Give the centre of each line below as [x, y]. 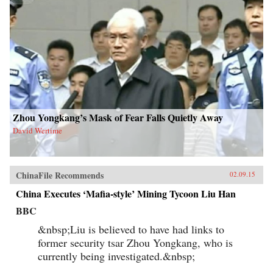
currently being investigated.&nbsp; [116, 256]
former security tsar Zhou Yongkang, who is [135, 242]
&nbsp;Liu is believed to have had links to [131, 229]
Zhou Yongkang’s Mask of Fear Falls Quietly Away [118, 117]
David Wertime [37, 130]
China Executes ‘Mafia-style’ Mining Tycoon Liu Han [126, 193]
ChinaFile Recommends [60, 175]
